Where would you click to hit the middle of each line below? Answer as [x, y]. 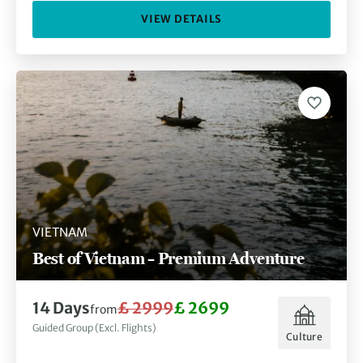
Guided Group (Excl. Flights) [94, 328]
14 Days [61, 308]
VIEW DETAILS [181, 19]
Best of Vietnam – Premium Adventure [169, 258]
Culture [304, 336]
